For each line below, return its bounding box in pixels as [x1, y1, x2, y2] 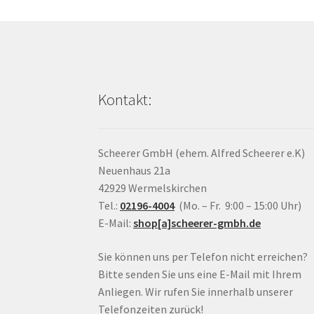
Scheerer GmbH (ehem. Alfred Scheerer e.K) [98, 146, 306, 161]
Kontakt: [98, 89, 152, 109]
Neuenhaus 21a [98, 163, 171, 178]
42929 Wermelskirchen [98, 181, 207, 196]
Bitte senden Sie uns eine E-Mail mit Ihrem [98, 266, 302, 281]
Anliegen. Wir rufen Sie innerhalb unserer [98, 284, 294, 299]
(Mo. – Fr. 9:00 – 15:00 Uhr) [175, 198, 302, 213]
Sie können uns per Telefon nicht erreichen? [98, 249, 308, 264]
